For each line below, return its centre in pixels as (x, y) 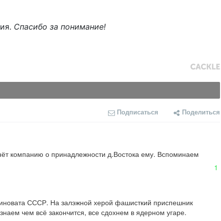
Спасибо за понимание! (60, 27)
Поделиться (201, 112)
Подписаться (138, 112)
